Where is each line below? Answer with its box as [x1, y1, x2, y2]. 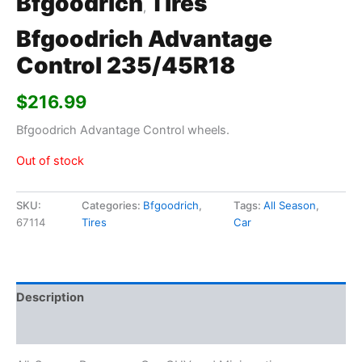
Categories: [82, 199, 144, 213]
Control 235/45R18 [16, 52, 235, 80]
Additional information [16, 321, 145, 336]
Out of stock [16, 154, 84, 169]
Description [16, 289, 84, 305]
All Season [263, 199, 317, 213]
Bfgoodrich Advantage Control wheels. [16, 122, 229, 137]
